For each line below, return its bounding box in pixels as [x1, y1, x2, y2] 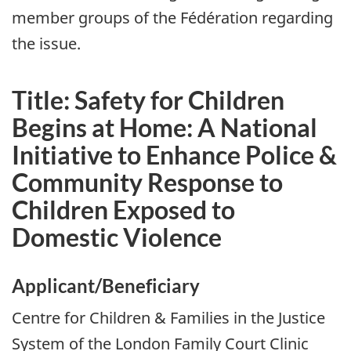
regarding [258, 6, 333, 28]
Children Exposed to [12, 194, 235, 225]
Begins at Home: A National [12, 111, 317, 143]
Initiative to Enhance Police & [12, 139, 337, 170]
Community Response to [12, 166, 283, 197]
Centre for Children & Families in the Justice [12, 307, 325, 329]
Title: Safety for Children [12, 84, 284, 115]
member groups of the [12, 6, 180, 28]
